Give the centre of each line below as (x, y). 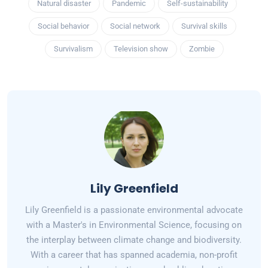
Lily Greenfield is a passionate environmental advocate (134, 210)
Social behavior (63, 26)
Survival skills (204, 26)
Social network (135, 26)
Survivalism (73, 49)
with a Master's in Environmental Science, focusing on (134, 225)
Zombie (202, 49)
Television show (141, 49)
